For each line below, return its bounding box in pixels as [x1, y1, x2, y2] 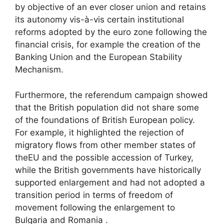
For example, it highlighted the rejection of [15, 127, 184, 137]
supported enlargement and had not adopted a [15, 177, 205, 187]
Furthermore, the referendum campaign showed [15, 89, 208, 100]
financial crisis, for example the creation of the [15, 39, 200, 49]
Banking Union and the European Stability [15, 52, 182, 62]
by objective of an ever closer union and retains [15, 2, 206, 12]
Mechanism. [15, 64, 63, 74]
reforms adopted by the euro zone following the [15, 27, 207, 37]
